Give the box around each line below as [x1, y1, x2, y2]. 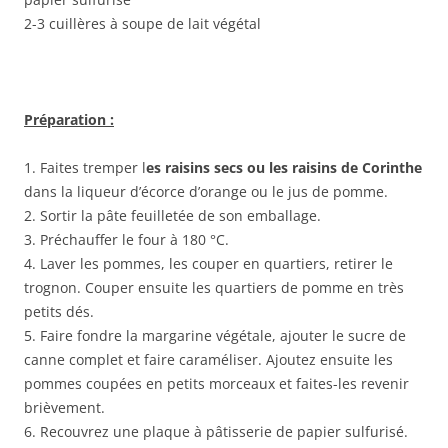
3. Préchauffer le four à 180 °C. [24, 230, 229, 250]
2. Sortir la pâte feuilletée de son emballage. [24, 206, 321, 226]
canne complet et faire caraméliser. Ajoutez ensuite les [24, 350, 393, 370]
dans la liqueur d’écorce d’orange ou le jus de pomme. [24, 182, 388, 202]
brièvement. [24, 398, 105, 418]
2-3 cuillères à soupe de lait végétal [24, 14, 261, 34]
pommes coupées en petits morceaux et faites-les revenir [24, 374, 409, 394]
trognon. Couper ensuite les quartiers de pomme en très [24, 278, 404, 298]
